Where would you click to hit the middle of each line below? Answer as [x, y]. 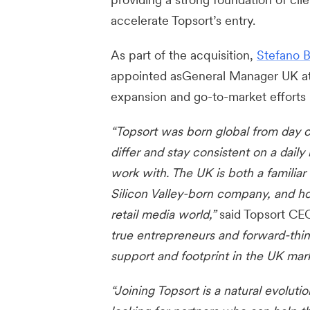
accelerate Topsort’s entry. [183, 20]
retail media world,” [165, 214]
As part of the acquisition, [184, 55]
